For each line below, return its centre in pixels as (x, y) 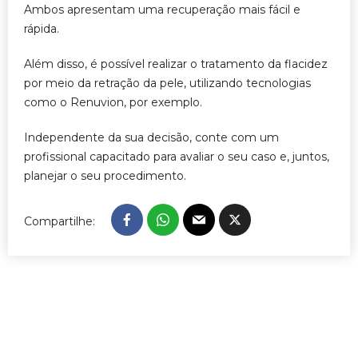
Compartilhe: (60, 221)
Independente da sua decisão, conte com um (151, 137)
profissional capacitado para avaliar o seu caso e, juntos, (177, 157)
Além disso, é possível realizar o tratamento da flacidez (176, 64)
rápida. (42, 29)
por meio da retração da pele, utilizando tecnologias (167, 83)
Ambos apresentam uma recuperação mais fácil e (162, 10)
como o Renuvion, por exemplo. (113, 102)
